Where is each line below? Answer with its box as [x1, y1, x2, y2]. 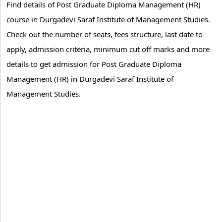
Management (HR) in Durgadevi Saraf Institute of [6, 74, 173, 84]
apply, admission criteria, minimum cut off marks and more [6, 44, 210, 54]
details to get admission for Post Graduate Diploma [6, 59, 181, 69]
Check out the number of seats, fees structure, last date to [6, 29, 203, 39]
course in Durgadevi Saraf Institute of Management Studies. [6, 14, 210, 24]
